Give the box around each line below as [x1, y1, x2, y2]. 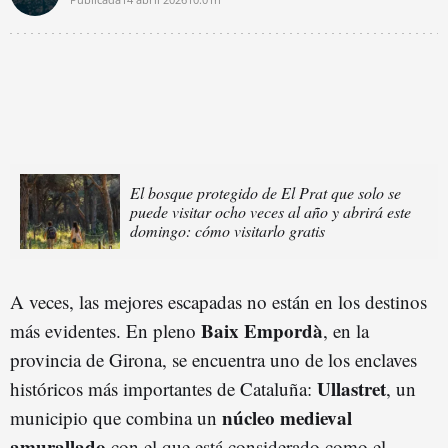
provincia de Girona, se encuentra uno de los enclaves [10, 346, 417, 372]
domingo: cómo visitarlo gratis [130, 219, 325, 241]
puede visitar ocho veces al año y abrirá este [130, 200, 411, 222]
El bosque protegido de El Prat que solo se [130, 181, 401, 203]
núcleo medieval [222, 403, 352, 431]
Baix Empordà [201, 316, 323, 344]
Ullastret [317, 374, 386, 402]
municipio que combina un [10, 404, 222, 430]
